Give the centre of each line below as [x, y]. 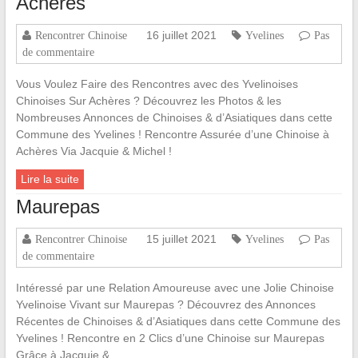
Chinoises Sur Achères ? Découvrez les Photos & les [148, 101]
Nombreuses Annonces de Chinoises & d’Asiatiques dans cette [174, 118]
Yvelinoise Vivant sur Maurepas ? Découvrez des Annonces [165, 305]
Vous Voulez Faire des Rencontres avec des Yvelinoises [157, 84]
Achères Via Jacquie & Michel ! [93, 151]
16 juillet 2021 [181, 36]
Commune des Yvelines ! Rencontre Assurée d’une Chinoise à [172, 135]
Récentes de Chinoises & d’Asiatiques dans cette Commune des [178, 322]
